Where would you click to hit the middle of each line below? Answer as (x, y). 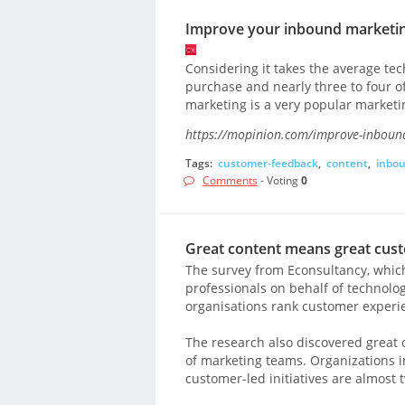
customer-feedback (268, 163)
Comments (230, 180)
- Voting (279, 180)
